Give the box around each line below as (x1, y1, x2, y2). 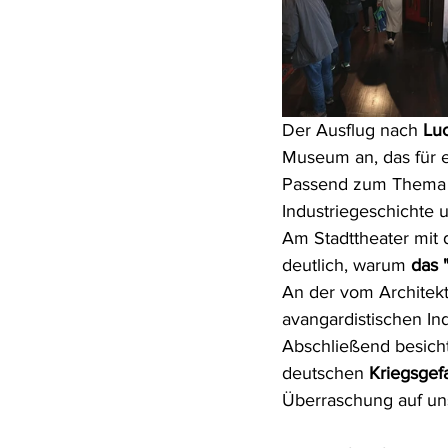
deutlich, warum (282, 255, 411, 275)
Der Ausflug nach (282, 120, 423, 140)
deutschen (282, 363, 369, 383)
